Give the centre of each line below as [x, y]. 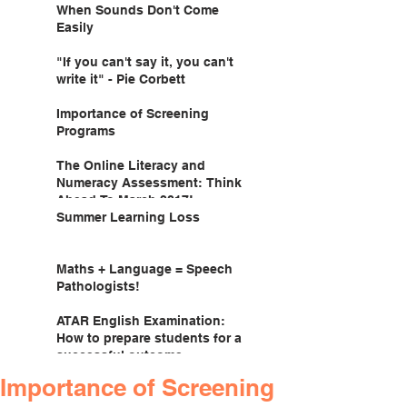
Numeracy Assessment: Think [149, 182]
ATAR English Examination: [141, 320]
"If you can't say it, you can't [145, 61]
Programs [86, 130]
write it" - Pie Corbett [121, 79]
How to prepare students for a [149, 338]
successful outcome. [121, 355]
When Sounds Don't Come [138, 10]
